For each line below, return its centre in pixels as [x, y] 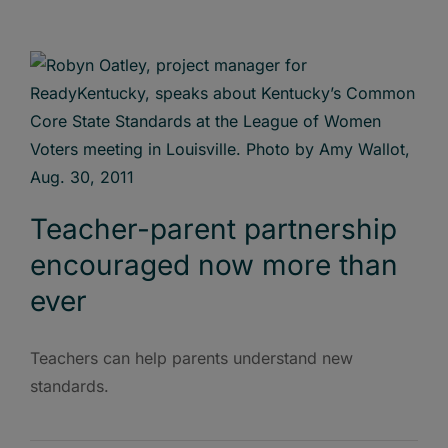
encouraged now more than [214, 264]
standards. [69, 385]
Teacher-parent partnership [213, 228]
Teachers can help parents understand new [191, 357]
